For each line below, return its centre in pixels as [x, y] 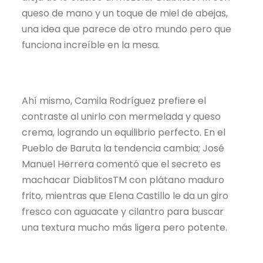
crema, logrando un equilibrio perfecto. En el [124, 133]
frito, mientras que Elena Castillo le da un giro [125, 196]
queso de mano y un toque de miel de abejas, [125, 13]
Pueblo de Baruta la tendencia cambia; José [123, 149]
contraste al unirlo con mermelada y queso [122, 117]
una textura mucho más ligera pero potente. [125, 228]
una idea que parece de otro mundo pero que [127, 29]
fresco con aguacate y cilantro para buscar [123, 212]
